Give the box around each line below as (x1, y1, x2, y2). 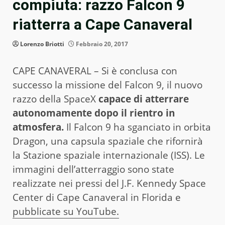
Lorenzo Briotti (20, 40, 64, 49)
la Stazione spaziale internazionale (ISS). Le (13, 149, 205, 162)
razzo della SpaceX (13, 92, 98, 106)
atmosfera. (13, 121, 64, 134)
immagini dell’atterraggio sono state (13, 163, 174, 176)
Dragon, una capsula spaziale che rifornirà (13, 135, 203, 148)
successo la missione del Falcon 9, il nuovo (13, 78, 202, 92)
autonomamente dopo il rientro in (13, 106, 175, 120)
